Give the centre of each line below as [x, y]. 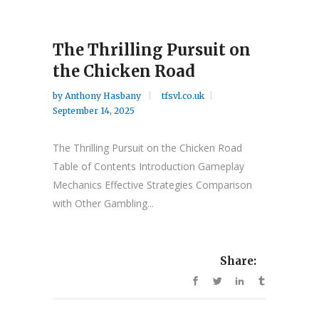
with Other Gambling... [103, 203]
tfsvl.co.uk [183, 96]
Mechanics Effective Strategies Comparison [152, 185]
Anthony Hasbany [104, 96]
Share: [238, 261]
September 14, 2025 [94, 111]
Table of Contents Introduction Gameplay [148, 166]
